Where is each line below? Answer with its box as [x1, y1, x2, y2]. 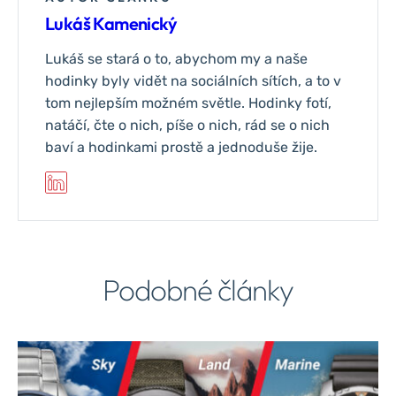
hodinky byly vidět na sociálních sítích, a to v [45, 72, 341, 89]
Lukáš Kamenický [45, 11, 177, 34]
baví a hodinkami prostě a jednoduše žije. [45, 138, 317, 156]
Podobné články [102, 270, 294, 308]
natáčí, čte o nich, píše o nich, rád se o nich [45, 116, 330, 133]
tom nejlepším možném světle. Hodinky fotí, [45, 94, 331, 111]
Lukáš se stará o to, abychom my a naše [45, 49, 308, 67]
